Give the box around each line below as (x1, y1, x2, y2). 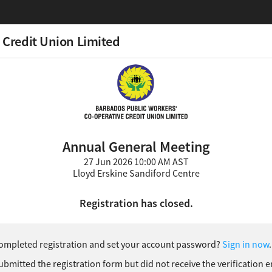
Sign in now (222, 238, 269, 250)
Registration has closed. (79, 196, 193, 210)
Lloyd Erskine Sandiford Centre (72, 167, 200, 179)
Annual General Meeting (63, 137, 209, 156)
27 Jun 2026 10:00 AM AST (83, 155, 189, 168)
